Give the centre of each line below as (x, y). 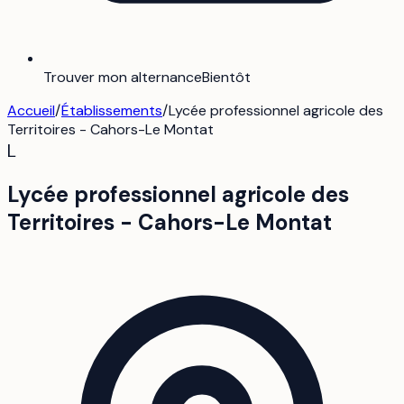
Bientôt (226, 77)
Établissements (112, 110)
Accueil (31, 110)
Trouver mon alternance (123, 77)
